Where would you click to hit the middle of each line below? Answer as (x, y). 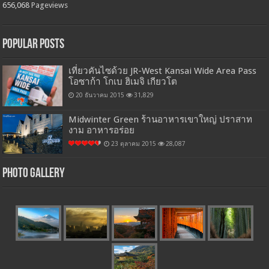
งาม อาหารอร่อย (102, 130)
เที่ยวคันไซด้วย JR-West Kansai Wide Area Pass (163, 71)
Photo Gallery (34, 174)
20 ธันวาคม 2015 (100, 95)
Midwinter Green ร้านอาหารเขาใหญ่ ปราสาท (161, 119)
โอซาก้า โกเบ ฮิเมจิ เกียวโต (123, 81)
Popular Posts (34, 44)
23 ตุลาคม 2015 (134, 143)
